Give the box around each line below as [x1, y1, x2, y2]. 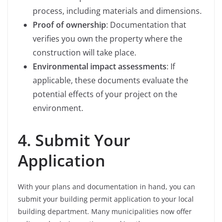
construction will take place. [33, 47, 136, 58]
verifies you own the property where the [33, 33, 182, 45]
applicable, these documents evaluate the [33, 75, 188, 86]
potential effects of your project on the [33, 89, 177, 100]
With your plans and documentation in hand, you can [18, 182, 195, 192]
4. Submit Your [18, 129, 130, 151]
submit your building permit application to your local [18, 194, 194, 204]
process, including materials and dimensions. [33, 5, 202, 17]
